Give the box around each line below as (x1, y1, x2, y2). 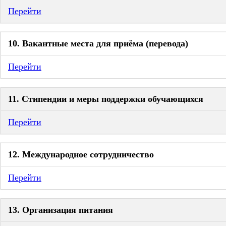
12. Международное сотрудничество (8, 149, 154, 159)
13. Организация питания (8, 205, 113, 215)
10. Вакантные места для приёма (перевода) (8, 38, 188, 48)
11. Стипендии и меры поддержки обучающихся (8, 94, 203, 104)
